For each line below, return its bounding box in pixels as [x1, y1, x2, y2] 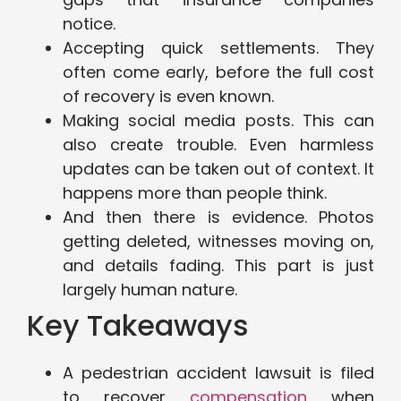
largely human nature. [63, 278, 237, 302]
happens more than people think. [63, 182, 327, 205]
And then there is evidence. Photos [63, 206, 374, 229]
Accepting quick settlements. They [63, 37, 374, 60]
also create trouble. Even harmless [63, 133, 374, 157]
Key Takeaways [27, 305, 249, 346]
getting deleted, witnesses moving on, [63, 230, 374, 253]
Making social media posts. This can [63, 109, 374, 132]
